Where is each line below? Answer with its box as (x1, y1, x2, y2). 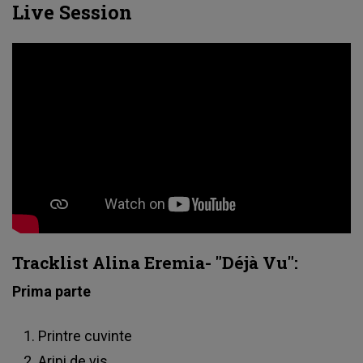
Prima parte (12, 282, 91, 300)
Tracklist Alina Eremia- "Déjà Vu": (12, 250, 298, 274)
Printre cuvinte (38, 327, 132, 344)
